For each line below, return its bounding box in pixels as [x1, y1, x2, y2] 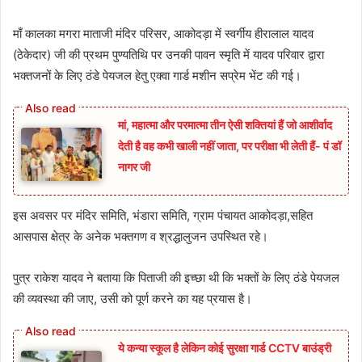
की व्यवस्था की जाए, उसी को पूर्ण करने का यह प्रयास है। [13, 291, 252, 307]
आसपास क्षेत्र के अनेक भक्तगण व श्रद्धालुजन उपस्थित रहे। [13, 229, 268, 245]
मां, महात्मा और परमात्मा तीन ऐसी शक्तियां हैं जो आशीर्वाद [118, 117, 332, 132]
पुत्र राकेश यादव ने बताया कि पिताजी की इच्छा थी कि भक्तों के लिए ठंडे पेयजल [13, 270, 339, 286]
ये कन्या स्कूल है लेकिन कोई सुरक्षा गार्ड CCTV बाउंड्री [118, 341, 331, 356]
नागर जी [118, 159, 153, 174]
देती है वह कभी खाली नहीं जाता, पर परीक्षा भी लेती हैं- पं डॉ [118, 138, 341, 153]
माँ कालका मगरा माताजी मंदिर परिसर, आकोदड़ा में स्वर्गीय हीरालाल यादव [13, 25, 314, 41]
